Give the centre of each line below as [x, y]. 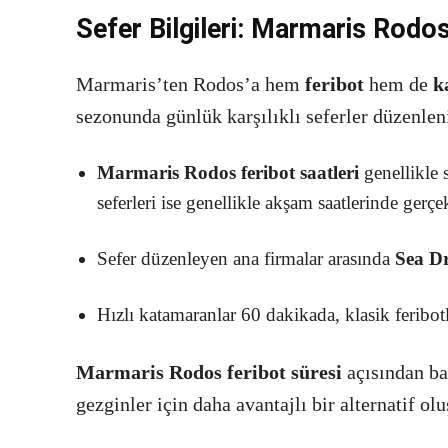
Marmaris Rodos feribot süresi [209, 372]
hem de [398, 84]
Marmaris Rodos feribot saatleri [228, 173]
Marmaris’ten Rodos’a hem [190, 84]
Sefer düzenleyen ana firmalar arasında [246, 259]
